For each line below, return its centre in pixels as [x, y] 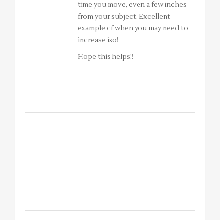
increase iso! [98, 41]
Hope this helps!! [105, 57]
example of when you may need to [133, 29]
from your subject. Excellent [124, 17]
